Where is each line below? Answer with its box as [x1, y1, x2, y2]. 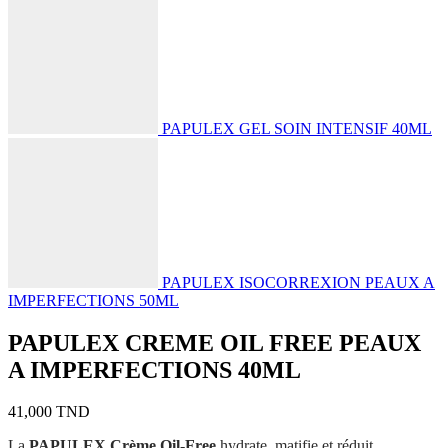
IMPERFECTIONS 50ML [8, 291, 179, 309]
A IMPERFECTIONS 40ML [8, 356, 301, 383]
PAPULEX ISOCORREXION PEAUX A [162, 273, 435, 291]
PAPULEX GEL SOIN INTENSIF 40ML [162, 119, 432, 137]
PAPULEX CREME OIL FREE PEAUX [8, 329, 421, 356]
